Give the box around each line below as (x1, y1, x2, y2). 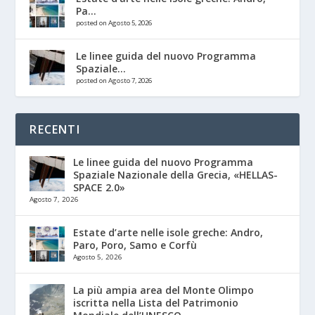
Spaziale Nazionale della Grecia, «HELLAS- (73, 168, 278, 182)
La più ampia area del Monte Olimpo (73, 283, 255, 297)
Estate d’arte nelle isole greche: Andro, (73, 226, 264, 240)
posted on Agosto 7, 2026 (76, 76, 153, 86)
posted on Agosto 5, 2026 (76, 18, 153, 28)
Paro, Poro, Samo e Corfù (73, 238, 198, 252)
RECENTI (30, 122, 80, 138)
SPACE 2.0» (73, 181, 126, 195)
